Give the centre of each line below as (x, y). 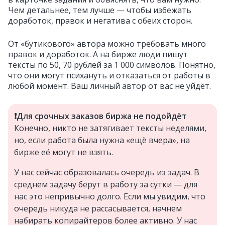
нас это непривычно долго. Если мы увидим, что (110, 197)
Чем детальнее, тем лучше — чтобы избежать (100, 10)
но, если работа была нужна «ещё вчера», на (102, 140)
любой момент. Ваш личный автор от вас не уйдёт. (109, 86)
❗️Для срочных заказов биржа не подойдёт (100, 116)
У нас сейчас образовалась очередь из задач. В (107, 173)
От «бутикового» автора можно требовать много (107, 44)
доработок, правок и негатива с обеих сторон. (100, 21)
